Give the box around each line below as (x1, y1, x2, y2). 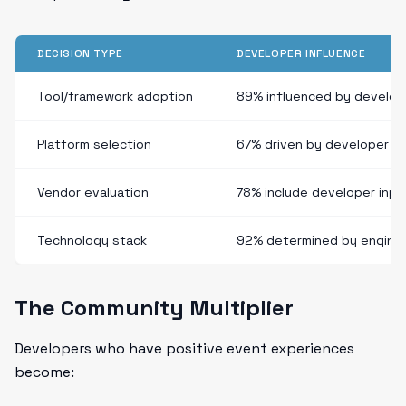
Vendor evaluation (37, 184, 149, 200)
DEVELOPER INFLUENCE (237, 46, 366, 61)
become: (14, 362, 74, 382)
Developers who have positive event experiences (14, 339, 354, 358)
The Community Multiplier (14, 294, 294, 322)
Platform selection (37, 136, 151, 152)
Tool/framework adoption (37, 88, 193, 104)
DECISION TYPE (37, 46, 123, 61)
